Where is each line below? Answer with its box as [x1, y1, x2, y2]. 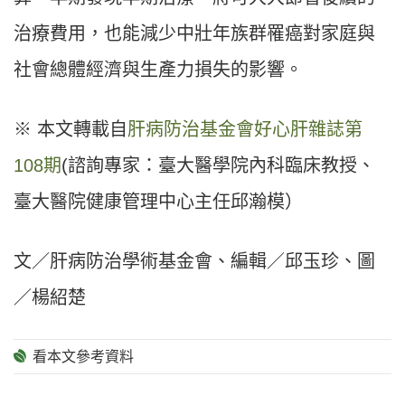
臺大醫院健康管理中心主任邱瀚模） [14, 192, 303, 212]
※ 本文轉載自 [14, 119, 127, 140]
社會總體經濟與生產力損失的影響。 [14, 60, 303, 80]
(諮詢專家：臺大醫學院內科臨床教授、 [61, 155, 375, 176]
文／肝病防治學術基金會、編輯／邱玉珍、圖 [14, 251, 375, 272]
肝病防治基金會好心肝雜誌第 [127, 119, 363, 140]
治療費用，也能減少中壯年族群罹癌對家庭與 [14, 24, 375, 44]
